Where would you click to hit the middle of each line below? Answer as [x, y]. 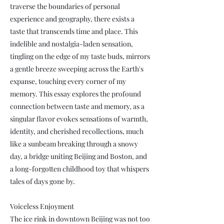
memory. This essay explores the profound [75, 94]
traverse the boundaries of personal [65, 6]
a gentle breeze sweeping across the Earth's [77, 69]
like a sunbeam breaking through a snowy [74, 144]
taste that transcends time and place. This [74, 31]
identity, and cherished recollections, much [77, 131]
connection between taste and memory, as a [77, 106]
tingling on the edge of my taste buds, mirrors [80, 56]
